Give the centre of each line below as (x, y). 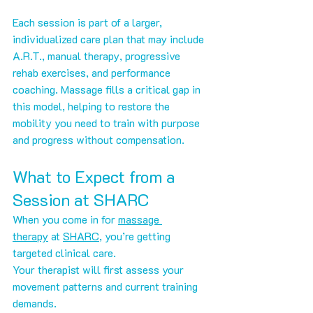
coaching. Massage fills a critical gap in (108, 89)
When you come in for (65, 219)
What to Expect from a (96, 177)
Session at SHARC (81, 200)
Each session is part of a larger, (89, 22)
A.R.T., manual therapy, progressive (98, 56)
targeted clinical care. (64, 253)
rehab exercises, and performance (93, 73)
